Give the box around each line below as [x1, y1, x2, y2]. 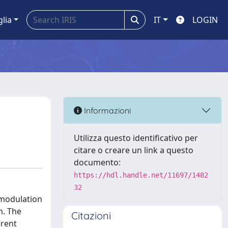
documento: [74, 157, 121, 168]
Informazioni [82, 105, 131, 116]
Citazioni [71, 209, 111, 222]
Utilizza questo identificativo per [74, 132, 198, 144]
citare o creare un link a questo [74, 145, 193, 156]
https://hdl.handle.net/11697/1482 [74, 171, 208, 179]
